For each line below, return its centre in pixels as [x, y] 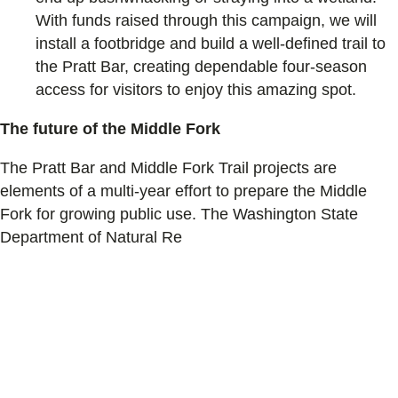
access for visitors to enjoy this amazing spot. [196, 90]
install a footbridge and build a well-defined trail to [211, 44]
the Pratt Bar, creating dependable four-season [201, 67]
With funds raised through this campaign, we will [206, 21]
